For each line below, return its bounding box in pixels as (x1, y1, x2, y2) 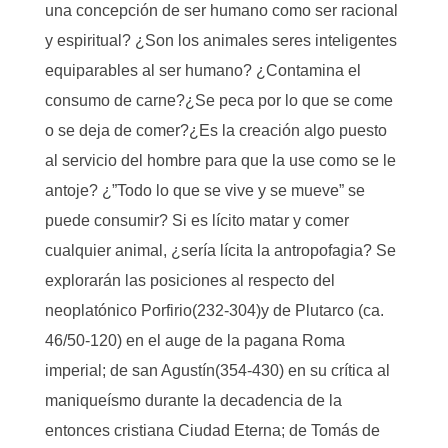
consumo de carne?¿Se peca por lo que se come (45, 92, 393, 109)
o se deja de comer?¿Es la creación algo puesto (45, 122, 387, 139)
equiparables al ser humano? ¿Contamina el (45, 62, 361, 79)
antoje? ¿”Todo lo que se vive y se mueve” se (45, 182, 365, 199)
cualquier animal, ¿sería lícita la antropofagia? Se (45, 242, 396, 259)
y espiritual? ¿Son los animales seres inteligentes (45, 32, 397, 49)
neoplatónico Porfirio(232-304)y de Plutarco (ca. (45, 302, 384, 319)
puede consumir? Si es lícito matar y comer (45, 212, 349, 229)
